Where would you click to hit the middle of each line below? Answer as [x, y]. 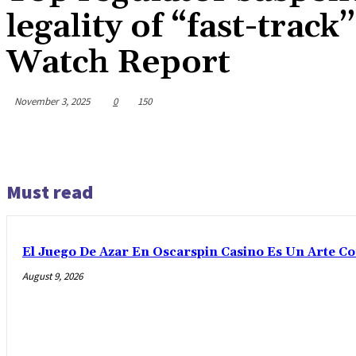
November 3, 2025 [52, 101]
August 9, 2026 [52, 276]
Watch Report [118, 63]
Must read [50, 192]
